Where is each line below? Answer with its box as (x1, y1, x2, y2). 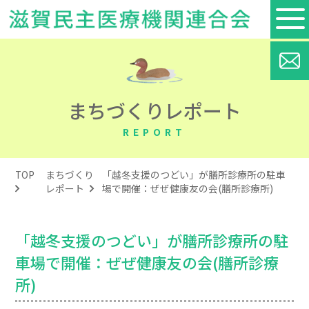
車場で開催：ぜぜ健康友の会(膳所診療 (15, 252, 279, 274)
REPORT (123, 124, 186, 139)
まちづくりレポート (68, 96, 241, 124)
